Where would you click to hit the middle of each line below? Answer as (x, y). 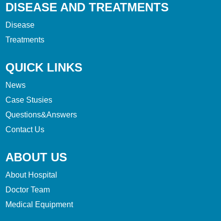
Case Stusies (29, 100)
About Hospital (32, 175)
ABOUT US (37, 157)
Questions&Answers (41, 115)
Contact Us (25, 130)
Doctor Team (28, 190)
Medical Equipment (39, 205)
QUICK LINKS (44, 68)
